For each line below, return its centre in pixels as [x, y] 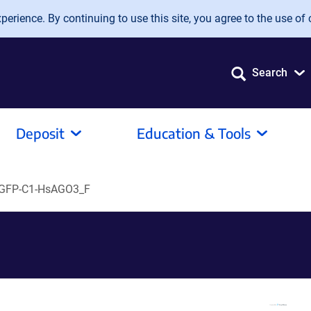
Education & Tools [194, 133]
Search [270, 73]
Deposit [40, 133]
